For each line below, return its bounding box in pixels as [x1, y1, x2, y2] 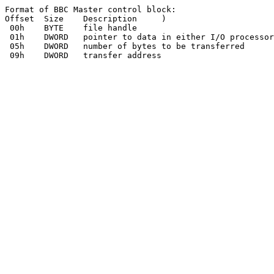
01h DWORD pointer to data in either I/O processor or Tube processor [5, 32, 24, 42]
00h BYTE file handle [5, 23, 24, 32]
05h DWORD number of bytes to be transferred [5, 42, 24, 51]
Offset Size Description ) [5, 14, 34, 23]
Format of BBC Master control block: [5, 5, 176, 14]
